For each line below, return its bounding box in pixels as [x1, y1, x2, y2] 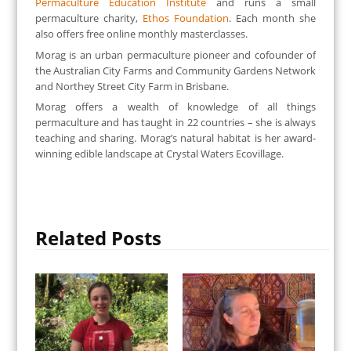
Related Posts [34, 224, 161, 251]
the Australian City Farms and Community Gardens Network [34, 63, 317, 78]
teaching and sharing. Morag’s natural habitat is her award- [34, 131, 317, 146]
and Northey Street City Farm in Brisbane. [34, 78, 229, 93]
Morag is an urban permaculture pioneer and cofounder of [34, 47, 317, 62]
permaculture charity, [34, 11, 143, 26]
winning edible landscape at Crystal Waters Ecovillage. [34, 147, 284, 161]
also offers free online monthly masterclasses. [34, 27, 248, 42]
